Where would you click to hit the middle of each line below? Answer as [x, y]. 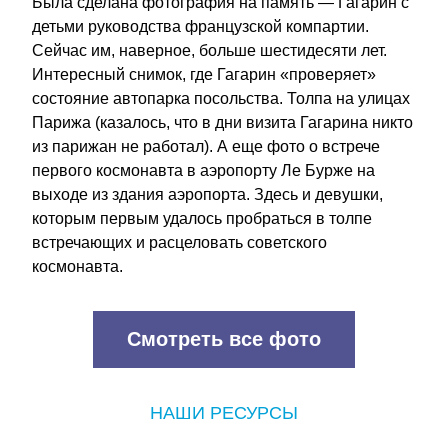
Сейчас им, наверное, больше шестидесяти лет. [209, 50]
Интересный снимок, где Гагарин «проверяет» [204, 74]
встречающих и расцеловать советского [179, 242]
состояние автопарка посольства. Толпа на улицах [221, 98]
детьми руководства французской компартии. [200, 26]
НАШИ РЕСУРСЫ [224, 413]
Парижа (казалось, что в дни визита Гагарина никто [222, 122]
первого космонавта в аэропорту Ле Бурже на [203, 170]
